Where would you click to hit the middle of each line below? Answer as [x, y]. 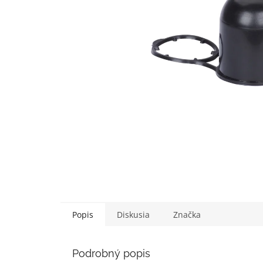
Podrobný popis [111, 254]
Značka [187, 215]
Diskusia [133, 215]
